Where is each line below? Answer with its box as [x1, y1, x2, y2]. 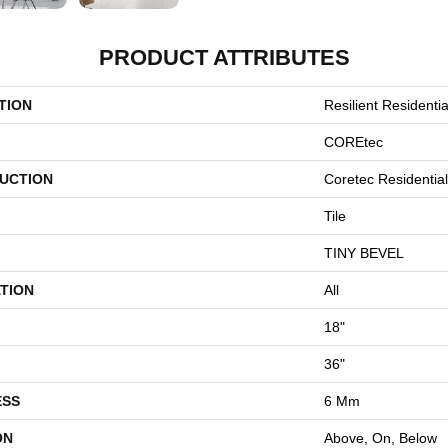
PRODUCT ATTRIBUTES [98, 44, 350, 70]
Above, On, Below [324, 429, 437, 446]
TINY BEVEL [324, 244, 404, 261]
